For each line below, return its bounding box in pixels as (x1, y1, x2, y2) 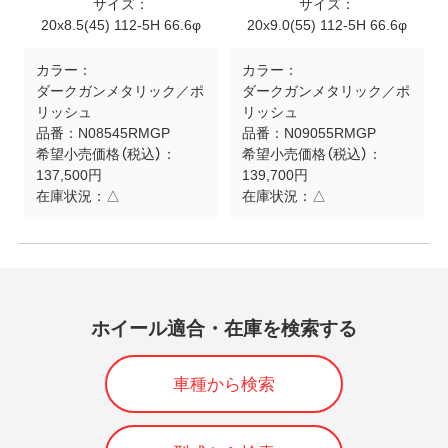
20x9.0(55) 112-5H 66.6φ (247, 17, 408, 34)
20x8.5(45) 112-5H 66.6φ (40, 17, 201, 34)
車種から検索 (172, 374, 275, 394)
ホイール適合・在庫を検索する (91, 318, 357, 340)
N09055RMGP (283, 124, 376, 141)
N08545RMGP (77, 124, 170, 141)
